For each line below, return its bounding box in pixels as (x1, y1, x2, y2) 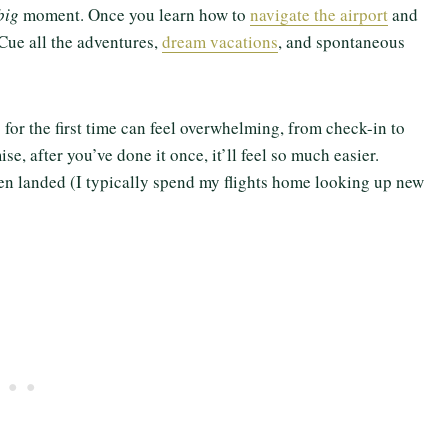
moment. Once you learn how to (23, 3, 250, 27)
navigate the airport (250, 3, 388, 27)
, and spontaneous (278, 30, 405, 54)
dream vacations (162, 30, 278, 54)
